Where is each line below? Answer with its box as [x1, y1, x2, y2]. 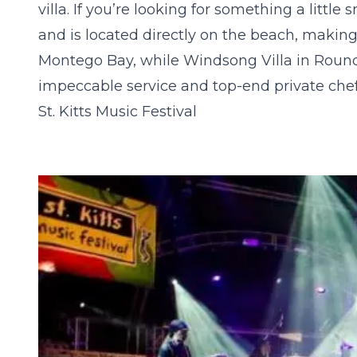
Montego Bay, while [38, 52, 183, 70]
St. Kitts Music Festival [38, 103, 197, 121]
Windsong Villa [183, 52, 292, 70]
